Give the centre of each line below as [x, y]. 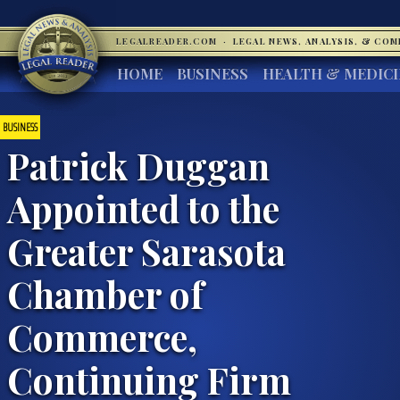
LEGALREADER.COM [168, 41]
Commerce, [102, 336]
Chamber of [105, 293]
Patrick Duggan [138, 165]
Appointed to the [143, 208]
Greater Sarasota [146, 250]
